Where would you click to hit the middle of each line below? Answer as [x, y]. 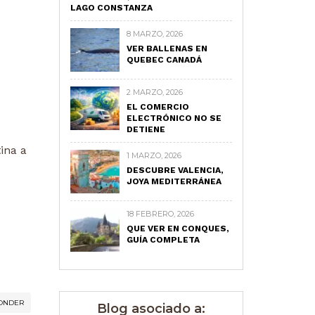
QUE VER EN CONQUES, [178, 229]
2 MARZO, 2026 [154, 92]
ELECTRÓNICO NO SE [174, 118]
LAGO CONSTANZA [111, 8]
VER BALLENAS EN [167, 49]
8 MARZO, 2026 [154, 34]
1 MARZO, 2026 [154, 155]
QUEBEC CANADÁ [164, 60]
